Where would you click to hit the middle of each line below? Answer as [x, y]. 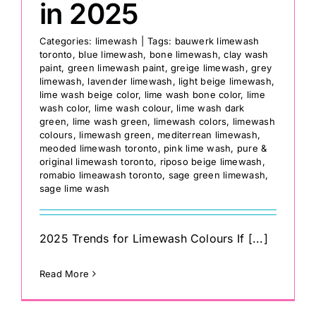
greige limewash [208, 68]
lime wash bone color [193, 95]
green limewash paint [116, 68]
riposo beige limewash [211, 162]
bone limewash [183, 55]
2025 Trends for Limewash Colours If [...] [154, 239]
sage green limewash [217, 175]
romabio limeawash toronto [101, 175]
